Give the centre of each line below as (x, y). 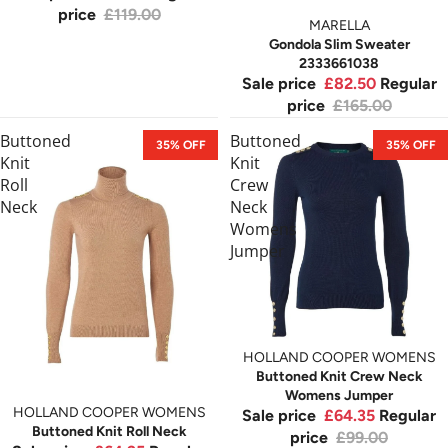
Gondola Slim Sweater (339, 45)
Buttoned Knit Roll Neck (109, 431)
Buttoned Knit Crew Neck (339, 377)
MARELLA (339, 26)
